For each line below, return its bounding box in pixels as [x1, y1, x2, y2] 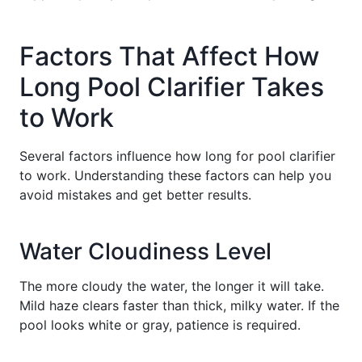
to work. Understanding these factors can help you [19, 166, 331, 183]
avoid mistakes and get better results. [19, 186, 251, 203]
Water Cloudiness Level [19, 237, 271, 265]
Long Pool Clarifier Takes [19, 70, 324, 103]
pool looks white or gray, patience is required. [19, 316, 301, 333]
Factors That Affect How [19, 40, 319, 72]
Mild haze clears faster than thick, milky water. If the [19, 297, 339, 314]
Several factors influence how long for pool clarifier [19, 147, 335, 164]
